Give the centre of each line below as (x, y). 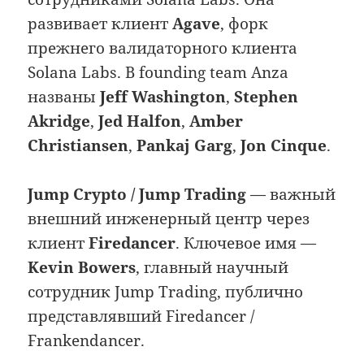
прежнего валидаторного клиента (163, 48)
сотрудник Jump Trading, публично (166, 291)
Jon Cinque (284, 145)
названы (64, 96)
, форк (245, 23)
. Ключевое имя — (246, 243)
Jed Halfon (140, 121)
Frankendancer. (87, 340)
